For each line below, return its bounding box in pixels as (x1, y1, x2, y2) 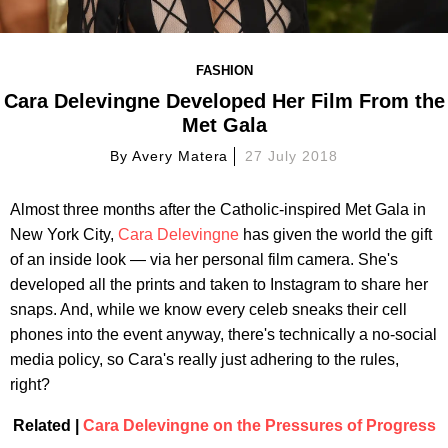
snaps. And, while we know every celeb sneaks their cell (10, 300, 407, 318)
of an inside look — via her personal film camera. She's (10, 250, 398, 268)
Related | (12, 416, 83, 434)
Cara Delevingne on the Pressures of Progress (82, 416, 436, 434)
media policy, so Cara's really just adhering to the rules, (10, 350, 399, 368)
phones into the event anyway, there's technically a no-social (10, 325, 437, 343)
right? (10, 375, 50, 393)
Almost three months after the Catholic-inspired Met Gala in (10, 200, 426, 218)
